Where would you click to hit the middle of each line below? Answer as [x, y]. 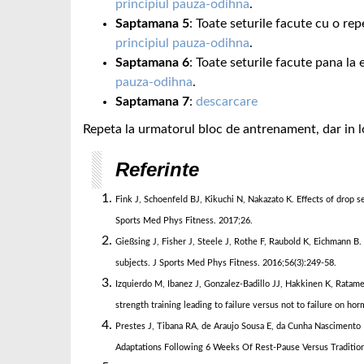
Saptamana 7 [152, 102]
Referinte [157, 169]
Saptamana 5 [152, 24]
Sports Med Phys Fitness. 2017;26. [184, 221]
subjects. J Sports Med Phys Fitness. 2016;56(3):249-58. [226, 263]
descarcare [227, 102]
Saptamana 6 [152, 63]
